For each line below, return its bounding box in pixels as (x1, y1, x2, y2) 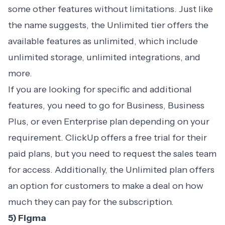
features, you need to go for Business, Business (8, 99, 204, 111)
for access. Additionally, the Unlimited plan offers (8, 164, 214, 175)
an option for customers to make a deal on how (8, 180, 203, 191)
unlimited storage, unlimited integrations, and (8, 51, 200, 63)
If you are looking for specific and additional (8, 83, 192, 95)
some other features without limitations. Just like (8, 3, 213, 15)
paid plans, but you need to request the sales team (8, 148, 216, 159)
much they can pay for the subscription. (8, 196, 176, 207)
